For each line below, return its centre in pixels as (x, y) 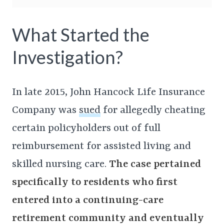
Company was (45, 111)
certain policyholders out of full (86, 129)
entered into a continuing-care (88, 201)
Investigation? (67, 57)
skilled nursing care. (60, 165)
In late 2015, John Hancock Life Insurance (108, 93)
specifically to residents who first (95, 183)
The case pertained (155, 165)
